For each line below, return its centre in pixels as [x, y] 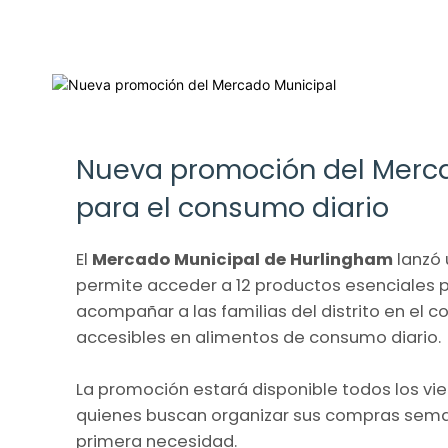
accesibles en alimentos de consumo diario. [258, 338]
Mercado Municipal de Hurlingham [242, 260]
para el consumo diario [232, 208]
